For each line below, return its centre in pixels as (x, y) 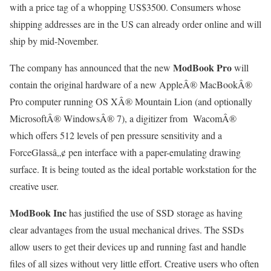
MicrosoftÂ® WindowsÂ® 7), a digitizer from (100, 118)
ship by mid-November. (54, 41)
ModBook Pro (202, 67)
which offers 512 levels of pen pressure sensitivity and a (116, 135)
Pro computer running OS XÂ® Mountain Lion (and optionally (131, 101)
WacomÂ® (215, 118)
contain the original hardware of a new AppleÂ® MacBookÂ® (131, 84)
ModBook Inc (38, 213)
